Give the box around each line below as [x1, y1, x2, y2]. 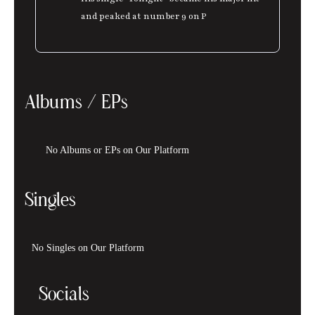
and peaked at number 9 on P [81, 11, 207, 22]
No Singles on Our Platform [32, 243, 144, 253]
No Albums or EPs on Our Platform [46, 145, 189, 155]
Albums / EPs [25, 94, 128, 113]
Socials [39, 285, 89, 305]
